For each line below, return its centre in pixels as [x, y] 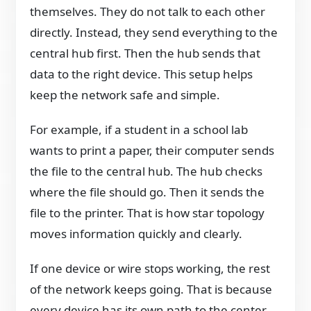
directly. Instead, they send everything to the [154, 33]
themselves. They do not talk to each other [148, 12]
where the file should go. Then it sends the [148, 192]
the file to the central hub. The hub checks [146, 171]
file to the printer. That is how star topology [148, 213]
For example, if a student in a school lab [139, 130]
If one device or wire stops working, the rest [150, 269]
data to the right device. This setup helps [142, 74]
